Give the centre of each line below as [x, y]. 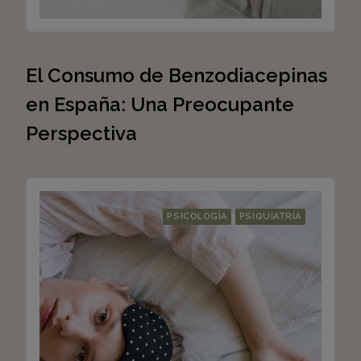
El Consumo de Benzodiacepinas [176, 75]
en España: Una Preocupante [160, 104]
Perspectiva [81, 133]
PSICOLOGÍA [197, 216]
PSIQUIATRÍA [270, 216]
